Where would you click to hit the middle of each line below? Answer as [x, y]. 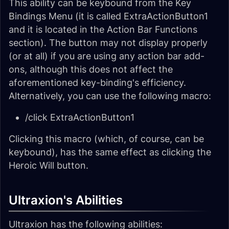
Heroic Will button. [49, 165]
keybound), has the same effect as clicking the [110, 152]
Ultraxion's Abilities [66, 200]
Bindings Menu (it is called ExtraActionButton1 [108, 16]
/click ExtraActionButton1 [80, 117]
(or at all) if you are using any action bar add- [107, 56]
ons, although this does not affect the [91, 69]
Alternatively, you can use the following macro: [110, 96]
